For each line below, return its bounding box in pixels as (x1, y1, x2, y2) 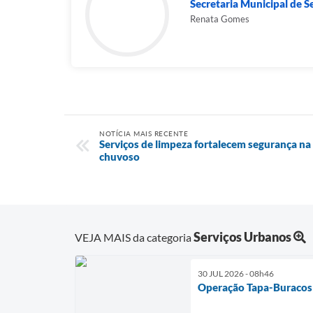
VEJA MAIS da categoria (75, 230, 194, 244)
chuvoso (99, 150, 140, 163)
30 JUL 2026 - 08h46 (198, 268, 274, 279)
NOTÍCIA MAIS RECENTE (99, 129, 188, 138)
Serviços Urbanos (194, 228, 291, 245)
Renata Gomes (190, 13, 249, 24)
